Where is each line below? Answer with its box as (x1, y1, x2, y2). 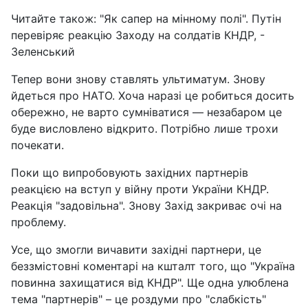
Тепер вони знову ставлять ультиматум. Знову (11, 71, 265, 86)
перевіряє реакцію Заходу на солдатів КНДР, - (11, 27, 265, 42)
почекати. (11, 137, 64, 152)
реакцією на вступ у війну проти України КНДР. (11, 181, 269, 196)
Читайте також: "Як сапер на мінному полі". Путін (11, 11, 281, 25)
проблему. (11, 214, 66, 229)
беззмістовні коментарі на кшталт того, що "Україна (11, 258, 295, 273)
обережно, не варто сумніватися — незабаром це (11, 104, 282, 119)
